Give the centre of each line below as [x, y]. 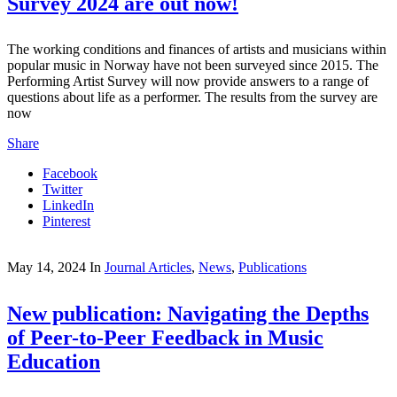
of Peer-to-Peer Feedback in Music [165, 338]
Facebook [70, 173]
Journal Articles [148, 267]
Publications [272, 267]
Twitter [62, 189]
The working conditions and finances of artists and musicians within [197, 49]
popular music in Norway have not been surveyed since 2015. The [193, 65]
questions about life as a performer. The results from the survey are [192, 97]
